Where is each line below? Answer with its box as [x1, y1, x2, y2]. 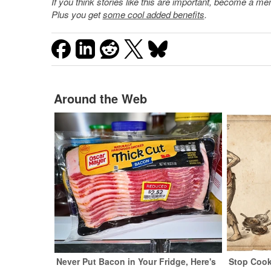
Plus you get [51, 7, 103, 21]
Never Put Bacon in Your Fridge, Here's [56, 255, 217, 267]
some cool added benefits [102, 7, 204, 21]
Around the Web [53, 89, 147, 107]
